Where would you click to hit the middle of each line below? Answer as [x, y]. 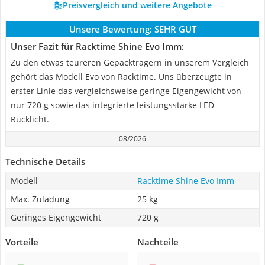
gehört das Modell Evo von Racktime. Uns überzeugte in [121, 77]
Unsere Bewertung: [110, 29]
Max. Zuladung [40, 199]
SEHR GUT [175, 29]
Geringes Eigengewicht [56, 217]
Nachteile [158, 242]
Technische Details [45, 161]
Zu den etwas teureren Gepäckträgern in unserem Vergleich [130, 62]
